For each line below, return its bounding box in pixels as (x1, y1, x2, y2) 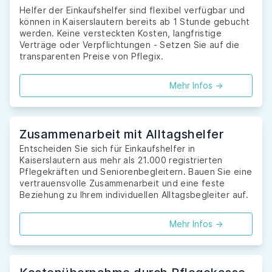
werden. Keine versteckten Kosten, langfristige (19, 28, 222, 39)
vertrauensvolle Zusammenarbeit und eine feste (19, 178, 225, 189)
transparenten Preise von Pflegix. (19, 51, 164, 62)
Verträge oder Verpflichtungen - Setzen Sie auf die (19, 39, 240, 50)
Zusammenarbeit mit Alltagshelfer (19, 127, 223, 142)
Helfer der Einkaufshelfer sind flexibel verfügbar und (19, 5, 245, 16)
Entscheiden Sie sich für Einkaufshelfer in (19, 143, 195, 154)
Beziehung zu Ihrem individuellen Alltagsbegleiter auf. (19, 189, 248, 200)
